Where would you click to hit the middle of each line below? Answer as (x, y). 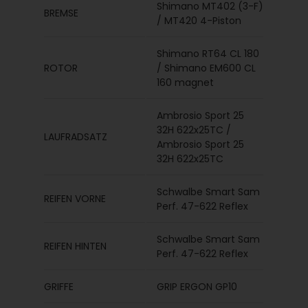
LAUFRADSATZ (76, 137)
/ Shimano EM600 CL (207, 68)
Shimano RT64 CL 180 (208, 54)
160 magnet (186, 82)
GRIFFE (59, 287)
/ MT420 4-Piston (199, 21)
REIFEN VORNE (75, 199)
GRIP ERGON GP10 (197, 287)
